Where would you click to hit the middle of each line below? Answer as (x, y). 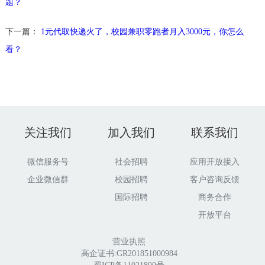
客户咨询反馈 (215, 180)
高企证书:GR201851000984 (129, 254)
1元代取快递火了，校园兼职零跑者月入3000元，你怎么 (142, 32)
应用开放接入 (215, 162)
